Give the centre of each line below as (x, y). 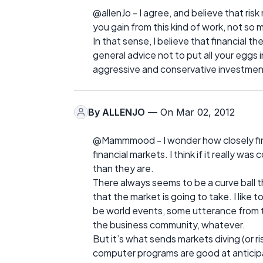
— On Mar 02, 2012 (190, 112)
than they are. (123, 168)
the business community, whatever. (169, 224)
